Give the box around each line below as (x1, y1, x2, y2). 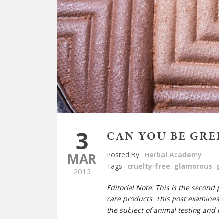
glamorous (174, 161, 212, 171)
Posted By (107, 150, 139, 159)
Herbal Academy (144, 150, 202, 159)
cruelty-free (127, 161, 170, 171)
